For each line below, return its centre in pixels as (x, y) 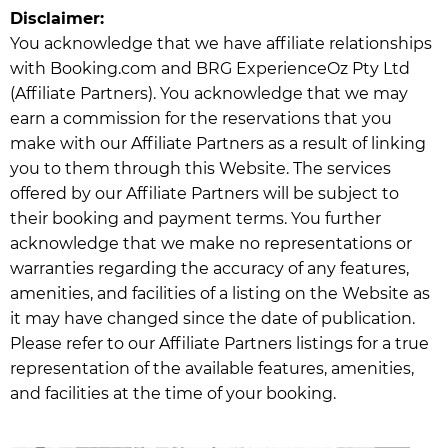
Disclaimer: (57, 18)
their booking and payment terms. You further (195, 218)
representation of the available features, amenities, (212, 368)
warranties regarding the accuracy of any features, (209, 268)
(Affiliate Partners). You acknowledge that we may (209, 93)
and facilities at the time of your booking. (173, 393)
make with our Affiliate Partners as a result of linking (218, 143)
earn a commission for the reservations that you (201, 118)
